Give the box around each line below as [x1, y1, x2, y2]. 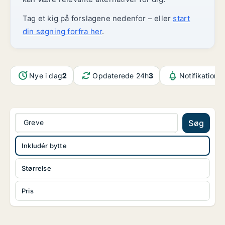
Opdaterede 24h [92, 71, 149, 80]
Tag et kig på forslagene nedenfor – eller [23, 14, 173, 23]
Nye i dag [29, 71, 62, 80]
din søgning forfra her [23, 27, 102, 36]
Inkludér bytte [22, 142, 67, 150]
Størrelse [22, 164, 51, 173]
